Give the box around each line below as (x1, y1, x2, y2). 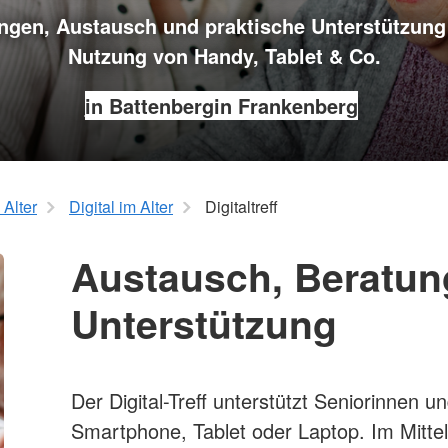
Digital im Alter (69, 195, 173, 218)
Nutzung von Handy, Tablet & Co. (67, 41, 381, 70)
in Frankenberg (213, 91, 358, 120)
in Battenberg (84, 91, 214, 120)
